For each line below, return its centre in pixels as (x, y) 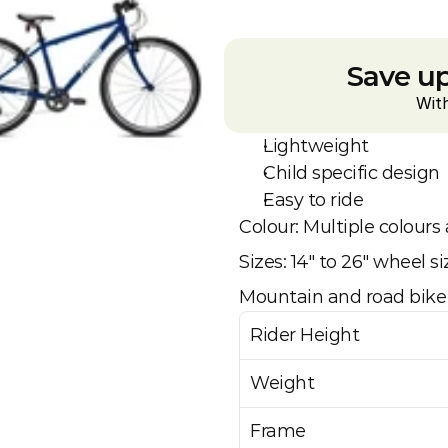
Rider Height (304, 335)
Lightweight (316, 146)
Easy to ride (313, 200)
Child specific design (351, 173)
